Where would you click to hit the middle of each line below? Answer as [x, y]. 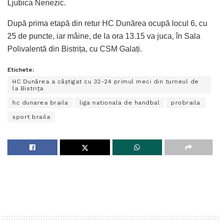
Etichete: [21, 70]
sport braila [31, 117]
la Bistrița [28, 89]
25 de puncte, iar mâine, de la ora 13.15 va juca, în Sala [104, 36]
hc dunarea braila [40, 103]
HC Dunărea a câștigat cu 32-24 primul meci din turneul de [106, 82]
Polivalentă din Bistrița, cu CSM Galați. [76, 49]
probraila [186, 103]
